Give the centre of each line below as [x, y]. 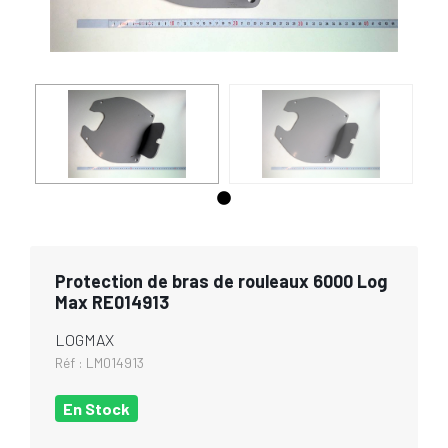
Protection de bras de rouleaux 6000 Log [221, 281]
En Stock [96, 408]
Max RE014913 [112, 302]
